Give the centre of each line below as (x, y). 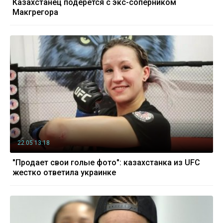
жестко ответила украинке (64, 173)
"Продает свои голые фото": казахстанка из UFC (106, 163)
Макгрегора (35, 12)
